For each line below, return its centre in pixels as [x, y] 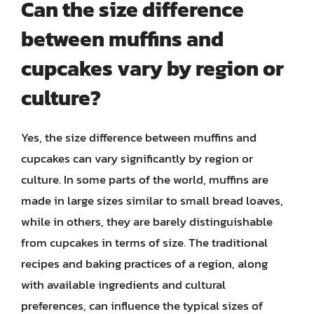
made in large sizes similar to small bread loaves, [152, 200]
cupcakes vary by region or [152, 68]
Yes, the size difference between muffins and [139, 137]
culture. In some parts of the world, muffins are [145, 179]
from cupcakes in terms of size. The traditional [144, 243]
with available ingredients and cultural [123, 285]
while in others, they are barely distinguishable [147, 221]
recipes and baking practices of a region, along [144, 264]
